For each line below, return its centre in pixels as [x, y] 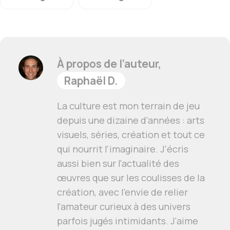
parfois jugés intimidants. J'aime [128, 221]
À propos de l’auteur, [109, 63]
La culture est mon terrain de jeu [128, 106]
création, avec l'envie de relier [122, 192]
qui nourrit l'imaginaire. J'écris [123, 149]
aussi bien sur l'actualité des [118, 163]
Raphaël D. [91, 80]
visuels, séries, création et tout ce [131, 134]
